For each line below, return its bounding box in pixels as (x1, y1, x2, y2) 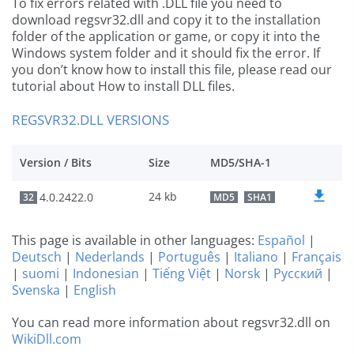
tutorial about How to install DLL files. (12, 77, 235, 96)
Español (258, 232, 305, 250)
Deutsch (12, 248, 62, 266)
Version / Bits (20, 155, 92, 171)
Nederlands (75, 248, 145, 266)
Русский (273, 265, 322, 283)
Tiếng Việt (153, 265, 211, 283)
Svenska (12, 281, 60, 299)
